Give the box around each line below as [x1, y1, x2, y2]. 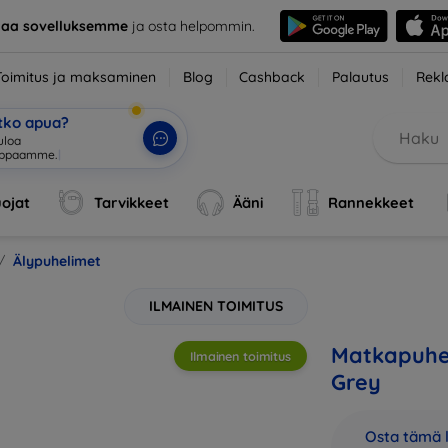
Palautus [332, 68, 390, 86]
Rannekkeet [327, 193, 414, 212]
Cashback [239, 68, 306, 86]
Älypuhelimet [13, 252, 101, 270]
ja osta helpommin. [127, 16, 255, 35]
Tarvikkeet [94, 193, 170, 212]
